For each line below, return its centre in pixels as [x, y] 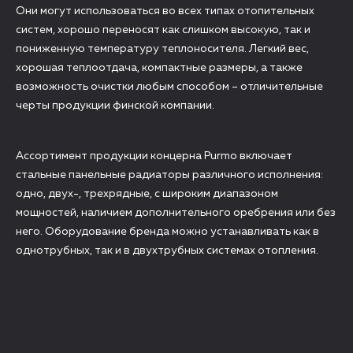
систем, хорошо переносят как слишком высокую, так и [163, 30]
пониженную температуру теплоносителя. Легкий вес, [162, 49]
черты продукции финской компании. [115, 106]
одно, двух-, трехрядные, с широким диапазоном [147, 194]
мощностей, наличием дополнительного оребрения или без [176, 213]
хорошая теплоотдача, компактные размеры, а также [159, 68]
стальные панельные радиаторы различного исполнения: [169, 175]
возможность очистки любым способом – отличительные [169, 87]
